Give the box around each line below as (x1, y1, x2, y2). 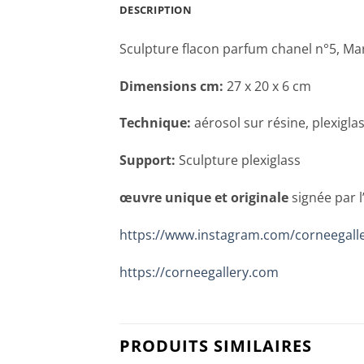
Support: (119, 151, 175, 170)
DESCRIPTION (119, 2, 192, 17)
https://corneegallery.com (119, 262, 279, 281)
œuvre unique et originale (119, 188, 288, 207)
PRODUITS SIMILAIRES (119, 335, 312, 357)
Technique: (119, 114, 191, 132)
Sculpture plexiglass (175, 151, 301, 170)
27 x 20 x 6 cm (223, 76, 311, 95)
